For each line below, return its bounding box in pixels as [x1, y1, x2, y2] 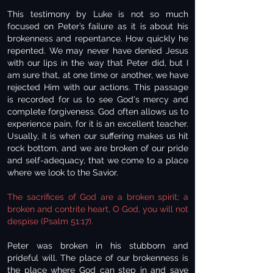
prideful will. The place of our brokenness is [7, 253, 188, 263]
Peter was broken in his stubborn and [7, 241, 188, 250]
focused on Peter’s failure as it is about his [7, 21, 188, 31]
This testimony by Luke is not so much [7, 9, 188, 19]
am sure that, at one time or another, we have [7, 70, 188, 80]
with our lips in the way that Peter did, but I [7, 58, 188, 68]
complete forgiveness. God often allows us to [7, 107, 188, 116]
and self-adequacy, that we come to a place [7, 155, 188, 165]
